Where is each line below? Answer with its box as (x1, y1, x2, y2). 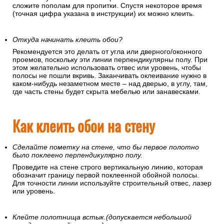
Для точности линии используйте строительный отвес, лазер (12, 179, 211, 187)
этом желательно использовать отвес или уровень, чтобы (12, 63, 201, 72)
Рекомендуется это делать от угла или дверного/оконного (12, 47, 202, 56)
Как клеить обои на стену (12, 114, 155, 137)
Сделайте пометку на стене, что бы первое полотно (12, 143, 199, 151)
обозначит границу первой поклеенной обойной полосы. (12, 171, 199, 179)
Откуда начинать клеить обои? (12, 35, 122, 44)
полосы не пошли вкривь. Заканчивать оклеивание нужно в (12, 71, 206, 80)
